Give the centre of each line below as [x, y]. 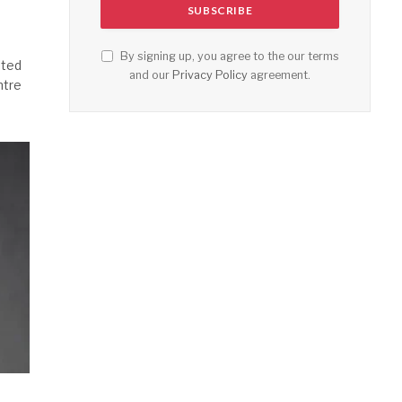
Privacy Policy [210, 75]
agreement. [279, 75]
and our [151, 75]
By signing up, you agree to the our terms [228, 57]
